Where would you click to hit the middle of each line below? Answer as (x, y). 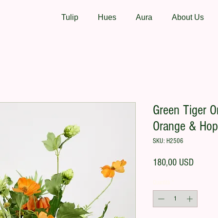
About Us (188, 17)
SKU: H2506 (168, 141)
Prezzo (204, 162)
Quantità (161, 182)
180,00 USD (173, 162)
